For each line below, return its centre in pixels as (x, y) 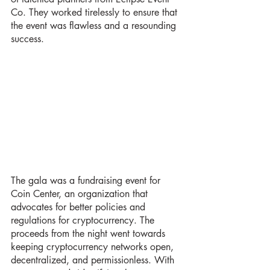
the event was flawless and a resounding (95, 26)
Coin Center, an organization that (81, 194)
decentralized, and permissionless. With (94, 260)
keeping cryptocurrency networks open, (94, 247)
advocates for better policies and (80, 207)
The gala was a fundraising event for (87, 181)
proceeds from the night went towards (89, 234)
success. (27, 39)
